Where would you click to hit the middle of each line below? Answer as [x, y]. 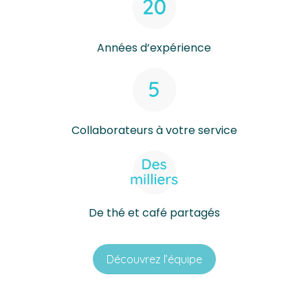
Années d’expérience [154, 48]
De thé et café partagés [154, 213]
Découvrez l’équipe [154, 260]
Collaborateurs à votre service [154, 131]
